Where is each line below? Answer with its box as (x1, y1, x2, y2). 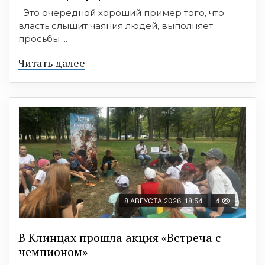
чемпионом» (18, 243, 88, 260)
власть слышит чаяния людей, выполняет (18, 20, 213, 31)
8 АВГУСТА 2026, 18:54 (124, 196, 203, 205)
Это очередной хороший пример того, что (18, 7, 224, 18)
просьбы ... (18, 33, 67, 44)
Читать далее (18, 55, 85, 70)
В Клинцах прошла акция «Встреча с (18, 229, 221, 245)
